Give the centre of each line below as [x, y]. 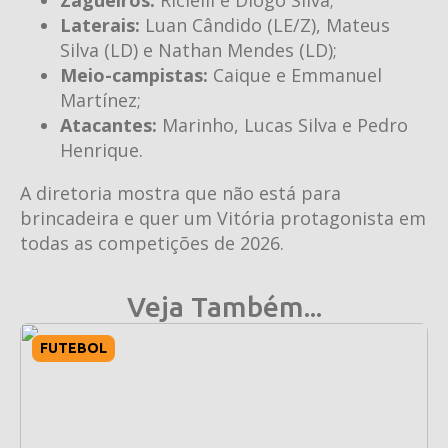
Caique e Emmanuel [295, 74]
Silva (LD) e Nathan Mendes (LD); [198, 49]
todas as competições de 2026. [152, 242]
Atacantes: [108, 124]
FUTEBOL [73, 347]
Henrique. [101, 149]
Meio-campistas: [134, 74]
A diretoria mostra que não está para [180, 192]
